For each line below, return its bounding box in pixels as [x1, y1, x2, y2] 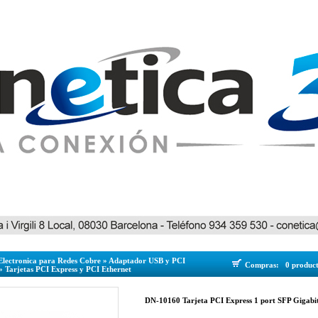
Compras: [245, 261, 283, 269]
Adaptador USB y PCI [109, 256, 185, 265]
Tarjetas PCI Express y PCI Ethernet [5, 265, 131, 273]
